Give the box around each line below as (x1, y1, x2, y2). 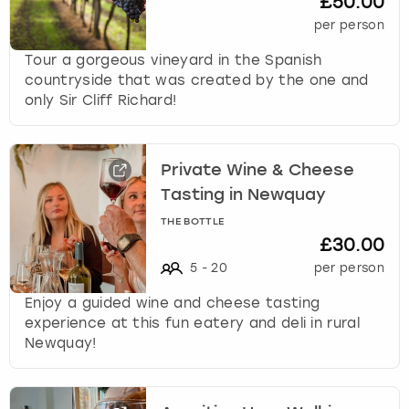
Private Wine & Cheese (161, 162, 355, 179)
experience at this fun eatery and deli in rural (25, 314, 361, 331)
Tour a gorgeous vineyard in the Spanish (25, 51, 322, 68)
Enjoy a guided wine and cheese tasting (25, 294, 320, 311)
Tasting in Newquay (161, 186, 327, 204)
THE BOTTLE (161, 216, 225, 227)
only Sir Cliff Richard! (25, 91, 177, 109)
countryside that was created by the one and (25, 71, 369, 89)
